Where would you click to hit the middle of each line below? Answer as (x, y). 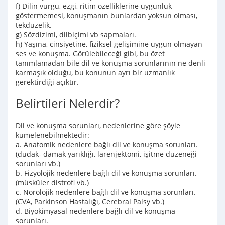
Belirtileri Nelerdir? (68, 103)
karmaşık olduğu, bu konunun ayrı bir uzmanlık (95, 73)
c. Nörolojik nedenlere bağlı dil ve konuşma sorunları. (106, 192)
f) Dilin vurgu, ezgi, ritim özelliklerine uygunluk (94, 6)
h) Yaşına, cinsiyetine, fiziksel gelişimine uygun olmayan (109, 44)
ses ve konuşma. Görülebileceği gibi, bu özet (90, 53)
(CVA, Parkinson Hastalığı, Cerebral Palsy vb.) (90, 202)
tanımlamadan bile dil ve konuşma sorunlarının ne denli (110, 63)
